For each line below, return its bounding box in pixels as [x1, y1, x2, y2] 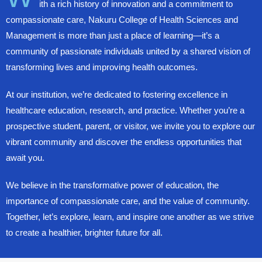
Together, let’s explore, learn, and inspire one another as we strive [6, 212, 254, 222]
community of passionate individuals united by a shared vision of [6, 46, 250, 56]
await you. [6, 153, 44, 163]
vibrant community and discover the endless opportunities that [6, 137, 242, 147]
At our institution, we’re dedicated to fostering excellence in [6, 89, 227, 99]
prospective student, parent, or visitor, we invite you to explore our [6, 121, 255, 131]
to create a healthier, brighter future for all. [6, 227, 163, 237]
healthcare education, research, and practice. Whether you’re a [6, 105, 244, 115]
